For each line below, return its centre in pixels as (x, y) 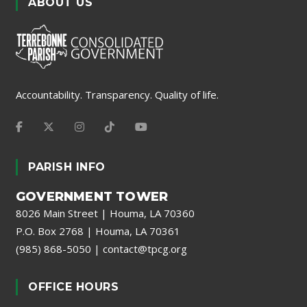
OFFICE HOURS (73, 286)
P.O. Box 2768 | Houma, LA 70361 (98, 231)
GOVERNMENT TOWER (92, 196)
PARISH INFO (67, 167)
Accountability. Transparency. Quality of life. (117, 94)
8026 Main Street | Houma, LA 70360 (105, 213)
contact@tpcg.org (145, 248)
